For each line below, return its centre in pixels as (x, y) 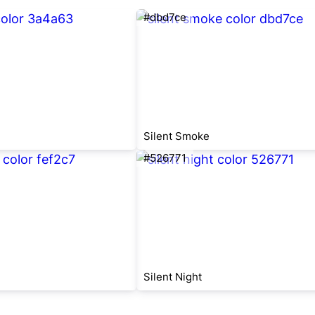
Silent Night (173, 277)
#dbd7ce (165, 17)
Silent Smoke (176, 136)
